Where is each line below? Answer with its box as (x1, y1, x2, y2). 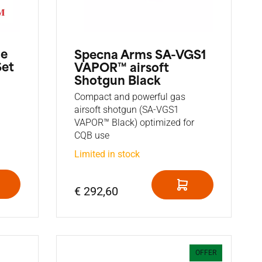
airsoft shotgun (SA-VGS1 (74, 104, 179, 116)
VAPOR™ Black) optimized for (74, 117, 194, 129)
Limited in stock (74, 149, 140, 160)
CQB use (74, 130, 109, 142)
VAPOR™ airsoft (74, 63, 169, 75)
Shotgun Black (74, 76, 161, 88)
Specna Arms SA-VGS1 (74, 50, 206, 63)
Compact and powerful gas (74, 91, 185, 103)
